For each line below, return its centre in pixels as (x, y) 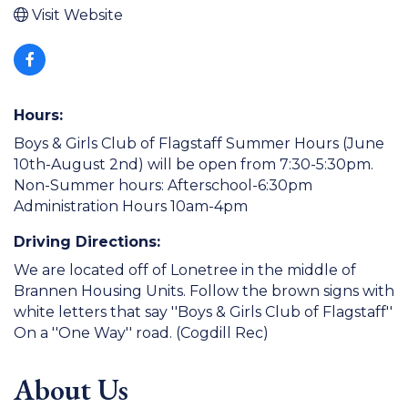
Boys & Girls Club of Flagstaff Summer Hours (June (199, 143)
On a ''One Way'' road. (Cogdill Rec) (141, 332)
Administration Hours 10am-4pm (131, 206)
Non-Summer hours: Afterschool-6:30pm (163, 185)
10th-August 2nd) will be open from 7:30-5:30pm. (194, 164)
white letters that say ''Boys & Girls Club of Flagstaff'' (203, 311)
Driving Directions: (87, 241)
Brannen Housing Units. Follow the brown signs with (204, 291)
